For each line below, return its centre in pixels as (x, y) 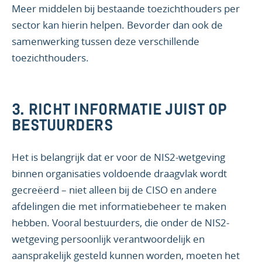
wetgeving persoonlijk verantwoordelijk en (108, 239)
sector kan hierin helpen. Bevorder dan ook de (117, 25)
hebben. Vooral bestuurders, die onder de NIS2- (120, 223)
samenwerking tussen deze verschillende (106, 42)
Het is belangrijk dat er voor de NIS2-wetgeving (118, 157)
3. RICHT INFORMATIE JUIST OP (120, 112)
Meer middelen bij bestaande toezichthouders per (126, 9)
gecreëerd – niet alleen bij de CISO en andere (114, 190)
